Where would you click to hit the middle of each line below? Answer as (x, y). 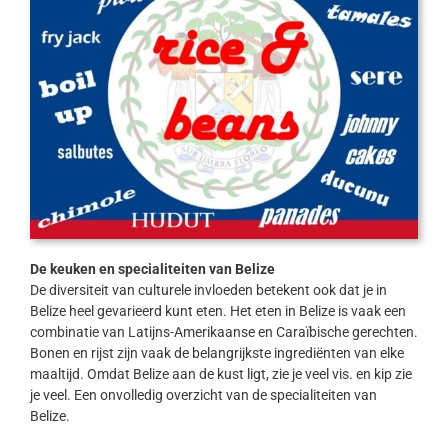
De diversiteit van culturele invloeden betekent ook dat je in (208, 290)
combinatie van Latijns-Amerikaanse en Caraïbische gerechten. (223, 332)
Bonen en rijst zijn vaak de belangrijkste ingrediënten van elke (216, 353)
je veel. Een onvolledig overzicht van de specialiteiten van (203, 395)
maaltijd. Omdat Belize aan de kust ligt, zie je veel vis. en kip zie (220, 374)
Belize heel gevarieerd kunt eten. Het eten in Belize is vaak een (217, 311)
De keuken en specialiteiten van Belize (152, 269)
